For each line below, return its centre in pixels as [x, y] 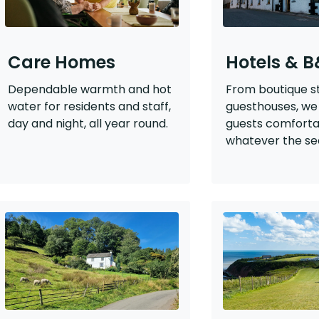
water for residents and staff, [89, 106]
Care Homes [61, 62]
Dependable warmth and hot [89, 89]
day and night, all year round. [88, 123]
